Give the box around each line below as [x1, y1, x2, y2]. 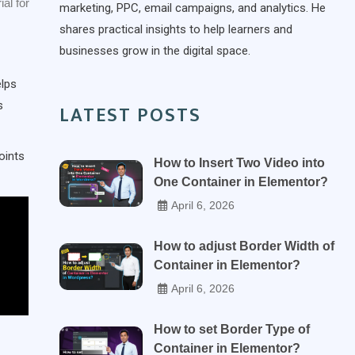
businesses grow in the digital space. [59, 44, 250, 58]
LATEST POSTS [59, 100, 201, 132]
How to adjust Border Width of [154, 239, 335, 253]
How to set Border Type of [154, 323, 311, 336]
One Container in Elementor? [154, 175, 329, 189]
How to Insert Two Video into [154, 156, 326, 170]
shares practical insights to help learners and [59, 22, 292, 36]
